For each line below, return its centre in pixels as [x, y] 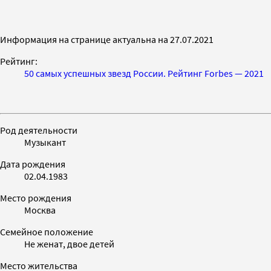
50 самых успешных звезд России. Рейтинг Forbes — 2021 [144, 73]
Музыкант [45, 142]
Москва [40, 210]
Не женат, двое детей [69, 243]
